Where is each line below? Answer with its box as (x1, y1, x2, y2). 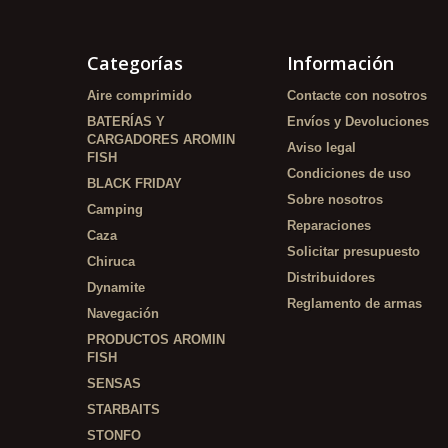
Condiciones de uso (287, 166, 411, 181)
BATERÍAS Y (87, 114, 165, 129)
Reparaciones (287, 218, 371, 233)
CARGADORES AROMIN (87, 132, 235, 147)
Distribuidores (287, 270, 375, 285)
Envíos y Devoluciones (287, 114, 429, 129)
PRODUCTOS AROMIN (87, 332, 225, 347)
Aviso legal (287, 140, 356, 155)
